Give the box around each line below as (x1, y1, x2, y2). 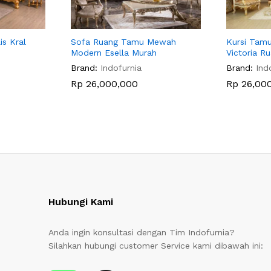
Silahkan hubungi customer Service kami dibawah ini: (48, 241, 264, 251)
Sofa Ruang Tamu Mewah (71, 37, 176, 47)
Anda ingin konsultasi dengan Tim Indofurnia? (48, 227, 235, 238)
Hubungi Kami (48, 196, 114, 208)
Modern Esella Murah (71, 48, 157, 58)
